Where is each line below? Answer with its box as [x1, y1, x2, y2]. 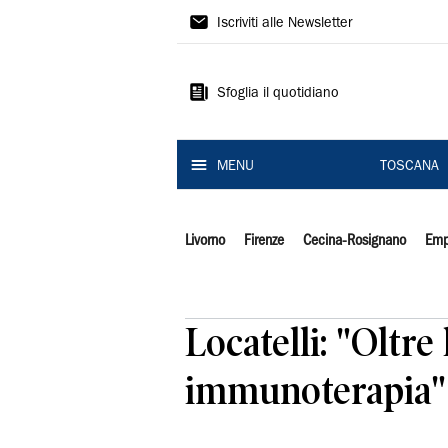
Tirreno [177, 41, 272, 73]
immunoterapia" [185, 368, 446, 413]
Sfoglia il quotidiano [217, 87, 339, 101]
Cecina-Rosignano [302, 234, 406, 248]
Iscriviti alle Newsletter [217, 17, 352, 31]
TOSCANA [379, 160, 439, 174]
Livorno [185, 234, 225, 248]
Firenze [243, 234, 284, 248]
